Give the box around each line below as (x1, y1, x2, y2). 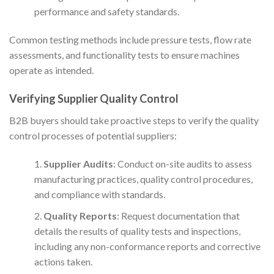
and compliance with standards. (34, 188, 165, 201)
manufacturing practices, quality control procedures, (34, 173, 253, 185)
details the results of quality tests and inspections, (34, 225, 240, 237)
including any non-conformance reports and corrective (34, 240, 261, 253)
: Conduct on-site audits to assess (113, 158, 252, 170)
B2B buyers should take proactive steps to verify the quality (9, 114, 259, 127)
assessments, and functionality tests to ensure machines (9, 48, 240, 61)
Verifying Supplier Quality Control (9, 92, 179, 106)
